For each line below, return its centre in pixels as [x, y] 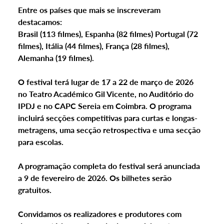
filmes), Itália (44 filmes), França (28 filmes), [94, 46]
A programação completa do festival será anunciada [110, 166]
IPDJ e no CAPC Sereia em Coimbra [81, 106]
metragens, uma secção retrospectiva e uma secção [110, 130]
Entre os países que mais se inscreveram [90, 10]
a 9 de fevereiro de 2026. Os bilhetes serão [95, 178]
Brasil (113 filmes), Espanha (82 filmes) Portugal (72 [109, 34]
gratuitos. [35, 190]
